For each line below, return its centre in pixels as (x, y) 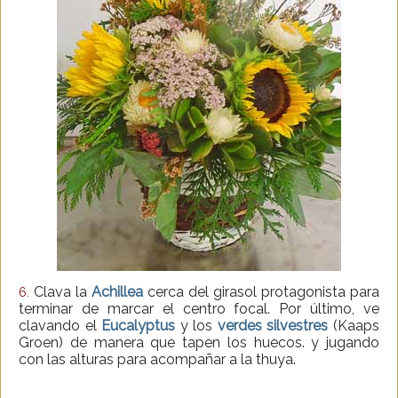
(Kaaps (354, 325)
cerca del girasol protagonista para (261, 291)
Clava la (60, 291)
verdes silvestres (273, 325)
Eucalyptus (139, 325)
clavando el (60, 325)
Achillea (117, 291)
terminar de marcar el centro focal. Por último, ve (199, 308)
